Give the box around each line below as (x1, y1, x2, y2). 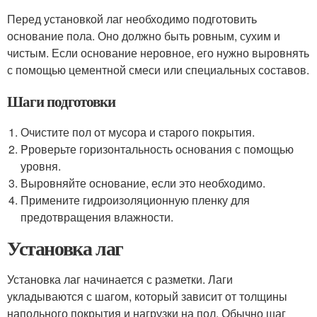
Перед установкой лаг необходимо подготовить (7, 11, 257, 27)
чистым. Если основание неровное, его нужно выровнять (7, 45, 309, 61)
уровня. (21, 158, 62, 174)
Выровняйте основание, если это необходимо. (21, 175, 266, 191)
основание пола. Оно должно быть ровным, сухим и (7, 28, 280, 44)
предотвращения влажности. (21, 209, 174, 225)
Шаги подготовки (7, 91, 116, 112)
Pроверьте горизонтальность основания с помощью (21, 141, 294, 157)
